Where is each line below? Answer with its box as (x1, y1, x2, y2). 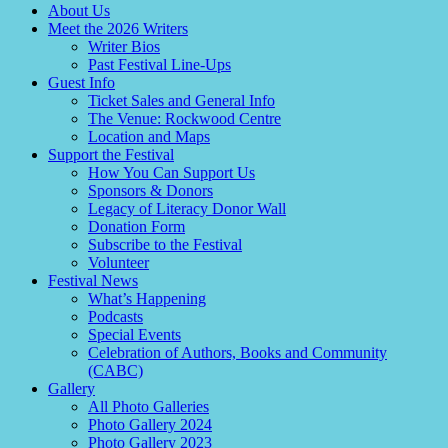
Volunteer (88, 253, 149, 271)
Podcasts (88, 307, 143, 325)
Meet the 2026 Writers (48, 19, 188, 37)
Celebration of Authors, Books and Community (88, 343, 387, 361)
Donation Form (88, 217, 185, 235)
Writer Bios (88, 37, 160, 55)
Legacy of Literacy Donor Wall (88, 199, 286, 217)
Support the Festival (48, 145, 174, 163)
